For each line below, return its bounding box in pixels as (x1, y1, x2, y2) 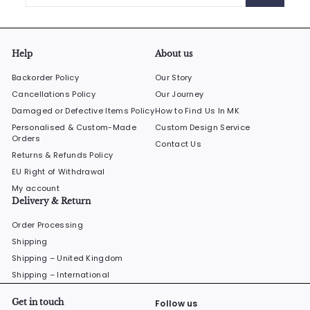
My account (12, 182, 60, 194)
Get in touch (12, 296, 64, 307)
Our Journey (155, 88, 204, 100)
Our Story (155, 71, 192, 83)
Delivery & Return (12, 195, 91, 206)
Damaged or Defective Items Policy (12, 104, 154, 116)
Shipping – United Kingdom (12, 252, 123, 264)
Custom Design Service (155, 121, 250, 133)
